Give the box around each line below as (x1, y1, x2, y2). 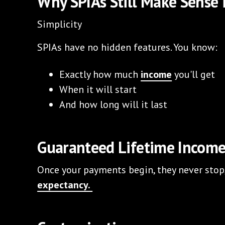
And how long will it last (59, 97, 168, 111)
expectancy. (37, 178, 93, 191)
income (141, 67, 172, 81)
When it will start (59, 82, 137, 96)
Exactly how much (59, 67, 141, 81)
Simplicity (37, 17, 82, 31)
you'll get (172, 67, 215, 81)
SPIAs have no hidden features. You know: (37, 40, 218, 54)
